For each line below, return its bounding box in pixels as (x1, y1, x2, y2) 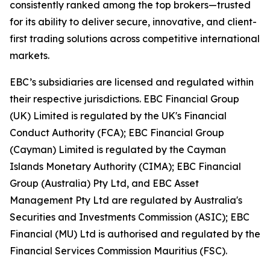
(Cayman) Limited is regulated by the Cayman (10, 143, 226, 156)
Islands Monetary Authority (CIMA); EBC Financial (10, 160, 241, 173)
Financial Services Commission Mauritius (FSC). (10, 245, 227, 257)
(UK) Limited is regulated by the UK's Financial (10, 110, 227, 122)
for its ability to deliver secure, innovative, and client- (10, 16, 257, 28)
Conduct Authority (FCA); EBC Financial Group (10, 127, 224, 139)
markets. (10, 49, 49, 62)
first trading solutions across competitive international (10, 33, 260, 45)
